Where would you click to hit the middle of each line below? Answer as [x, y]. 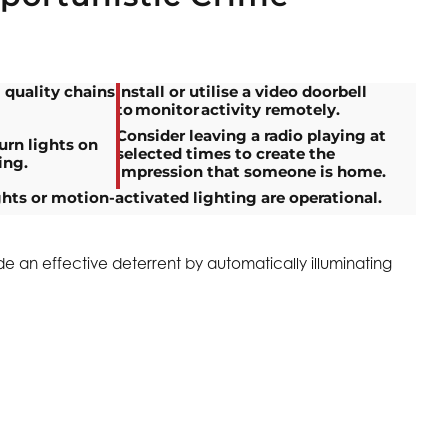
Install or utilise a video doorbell [241, 92]
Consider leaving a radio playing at [251, 136]
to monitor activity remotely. [229, 110]
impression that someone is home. [252, 172]
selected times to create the [225, 154]
